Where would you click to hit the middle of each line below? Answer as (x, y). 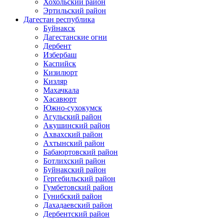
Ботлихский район (74, 161)
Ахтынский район (74, 143)
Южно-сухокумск (73, 108)
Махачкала (61, 90)
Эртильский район (75, 10)
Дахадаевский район (78, 205)
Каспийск (60, 63)
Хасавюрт (60, 99)
